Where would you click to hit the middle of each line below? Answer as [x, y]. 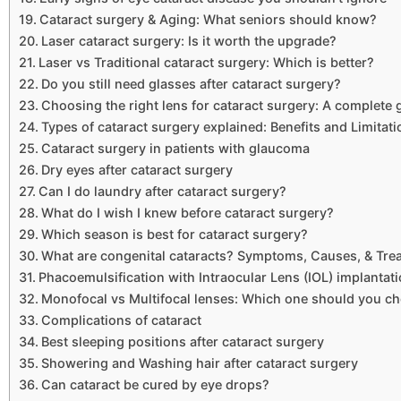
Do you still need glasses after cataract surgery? [191, 84]
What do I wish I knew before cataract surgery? [187, 213]
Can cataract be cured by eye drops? [155, 385]
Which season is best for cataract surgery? [174, 235]
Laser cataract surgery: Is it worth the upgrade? [188, 41]
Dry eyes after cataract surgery [137, 170]
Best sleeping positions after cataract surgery [182, 342]
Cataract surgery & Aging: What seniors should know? [208, 20]
